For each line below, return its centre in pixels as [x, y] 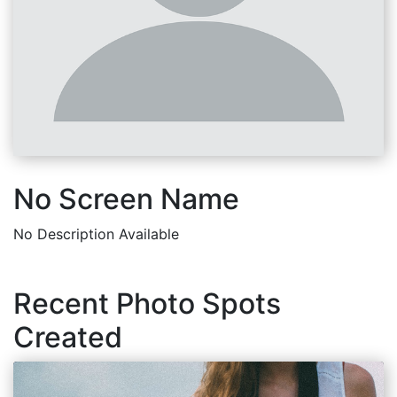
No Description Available [96, 234]
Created [68, 337]
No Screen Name [126, 199]
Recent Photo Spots [147, 304]
